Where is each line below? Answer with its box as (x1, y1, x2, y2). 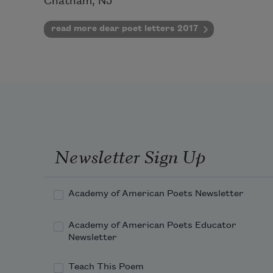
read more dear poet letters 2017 (51, 23, 198, 33)
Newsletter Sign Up (54, 143, 205, 169)
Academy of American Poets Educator (68, 220, 236, 230)
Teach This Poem (68, 261, 144, 272)
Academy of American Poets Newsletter (68, 188, 244, 199)
